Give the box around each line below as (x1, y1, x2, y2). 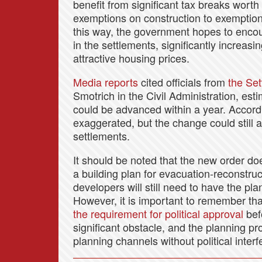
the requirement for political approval (73, 206, 243, 222)
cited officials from (138, 74, 228, 90)
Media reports (73, 74, 138, 90)
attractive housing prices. (73, 50, 189, 66)
